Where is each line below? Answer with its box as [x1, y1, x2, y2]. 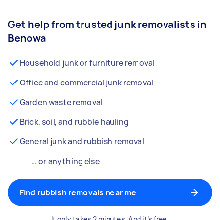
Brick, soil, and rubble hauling [20, 116, 129, 127]
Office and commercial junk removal [20, 77, 154, 88]
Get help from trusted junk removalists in [8, 18, 207, 31]
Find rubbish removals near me [20, 187, 137, 198]
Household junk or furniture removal [20, 57, 155, 68]
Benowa [8, 31, 46, 45]
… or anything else [31, 156, 100, 166]
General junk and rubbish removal [20, 136, 144, 147]
